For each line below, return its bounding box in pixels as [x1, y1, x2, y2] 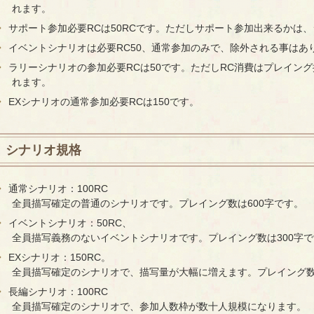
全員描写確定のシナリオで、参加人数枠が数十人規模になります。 [11, 301, 306, 313]
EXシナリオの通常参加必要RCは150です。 [8, 96, 199, 108]
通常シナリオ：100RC [8, 183, 108, 195]
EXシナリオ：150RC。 [8, 252, 111, 264]
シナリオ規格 [5, 142, 81, 157]
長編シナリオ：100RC [8, 286, 108, 298]
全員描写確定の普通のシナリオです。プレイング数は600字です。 [11, 198, 303, 210]
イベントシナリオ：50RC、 [8, 217, 132, 229]
